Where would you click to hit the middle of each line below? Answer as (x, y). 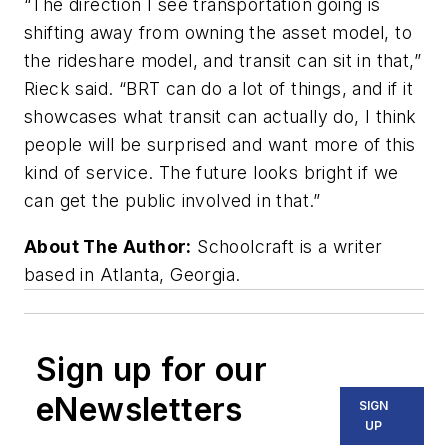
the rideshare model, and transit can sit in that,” (222, 61)
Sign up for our (151, 369)
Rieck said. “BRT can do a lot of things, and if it (218, 89)
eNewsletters (139, 409)
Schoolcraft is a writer (287, 246)
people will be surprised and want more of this (220, 145)
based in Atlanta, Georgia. (132, 274)
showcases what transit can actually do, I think (220, 117)
